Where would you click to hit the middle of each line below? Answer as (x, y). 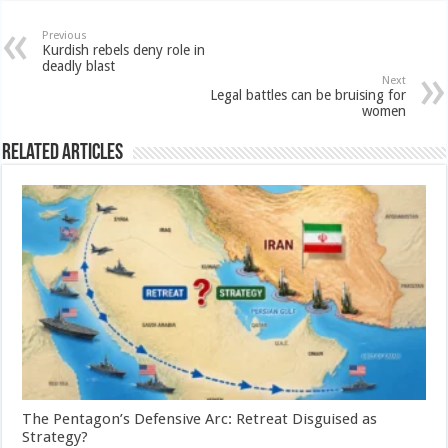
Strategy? (55, 436)
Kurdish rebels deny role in (124, 50)
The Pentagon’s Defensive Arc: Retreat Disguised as (200, 418)
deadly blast (79, 66)
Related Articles (63, 153)
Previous (65, 35)
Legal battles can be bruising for (307, 95)
